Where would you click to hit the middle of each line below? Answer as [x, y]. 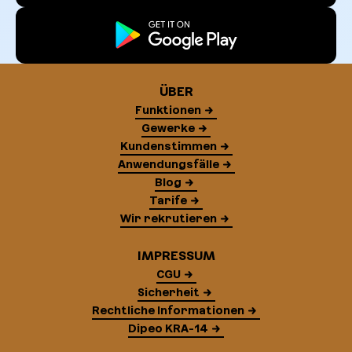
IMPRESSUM [176, 255]
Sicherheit [168, 292]
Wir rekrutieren [168, 218]
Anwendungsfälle [168, 164]
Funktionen [168, 110]
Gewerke [168, 128]
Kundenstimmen [168, 146]
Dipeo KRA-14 [168, 328]
